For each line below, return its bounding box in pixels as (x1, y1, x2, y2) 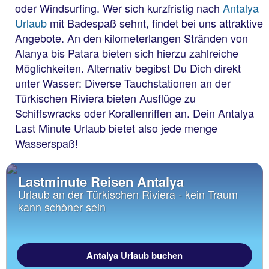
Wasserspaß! (15, 134, 78, 151)
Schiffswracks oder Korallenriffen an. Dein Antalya (15, 104, 254, 121)
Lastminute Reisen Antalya (18, 171, 184, 191)
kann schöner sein (18, 198, 106, 214)
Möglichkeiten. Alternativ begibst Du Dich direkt (15, 59, 241, 76)
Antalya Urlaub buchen (86, 248, 183, 262)
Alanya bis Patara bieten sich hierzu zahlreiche (15, 44, 238, 61)
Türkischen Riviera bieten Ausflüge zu (15, 89, 196, 106)
